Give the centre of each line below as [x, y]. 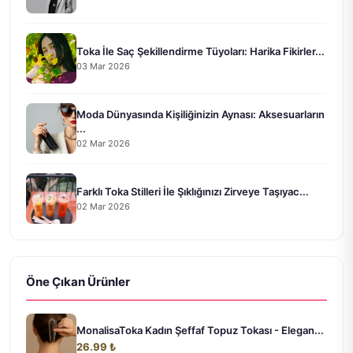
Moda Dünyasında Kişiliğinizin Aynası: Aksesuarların [201, 114]
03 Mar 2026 [103, 66]
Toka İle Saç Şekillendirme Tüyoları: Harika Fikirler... [201, 51]
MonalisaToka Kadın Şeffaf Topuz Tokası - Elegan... [200, 331]
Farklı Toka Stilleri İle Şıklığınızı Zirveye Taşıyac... [193, 191]
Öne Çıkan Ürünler [78, 282]
